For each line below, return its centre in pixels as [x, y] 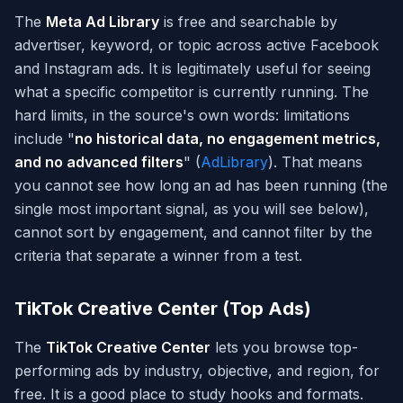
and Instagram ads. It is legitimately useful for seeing [193, 69]
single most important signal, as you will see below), [192, 209]
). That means [315, 162]
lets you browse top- [284, 348]
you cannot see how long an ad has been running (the [201, 186]
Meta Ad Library [103, 22]
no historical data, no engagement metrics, [228, 139]
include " [45, 139]
